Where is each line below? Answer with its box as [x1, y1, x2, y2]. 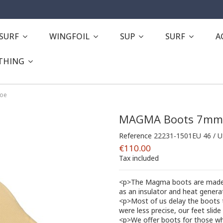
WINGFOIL [49, 30, 92, 42]
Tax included [119, 153, 159, 163]
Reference [119, 130, 152, 140]
